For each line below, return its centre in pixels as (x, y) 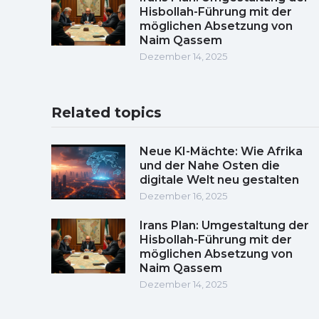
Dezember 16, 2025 (183, 195)
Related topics (106, 112)
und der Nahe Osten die (210, 165)
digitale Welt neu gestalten (219, 179)
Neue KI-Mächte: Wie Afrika (221, 151)
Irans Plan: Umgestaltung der (224, 225)
